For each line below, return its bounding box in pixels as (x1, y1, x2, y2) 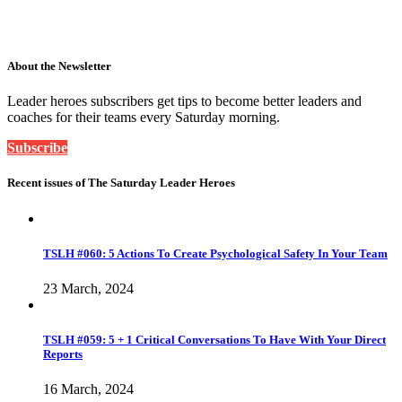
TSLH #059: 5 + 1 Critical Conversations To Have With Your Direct (43, 333, 386, 347)
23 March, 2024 (43, 280, 134, 296)
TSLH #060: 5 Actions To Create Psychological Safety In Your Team (43, 246, 388, 260)
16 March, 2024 (43, 381, 134, 398)
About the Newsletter (7, 58, 111, 73)
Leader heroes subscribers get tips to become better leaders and (7, 93, 362, 109)
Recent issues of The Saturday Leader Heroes (7, 176, 235, 190)
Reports (43, 347, 83, 362)
